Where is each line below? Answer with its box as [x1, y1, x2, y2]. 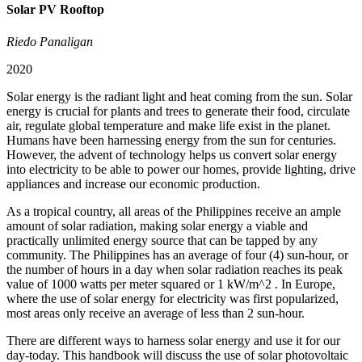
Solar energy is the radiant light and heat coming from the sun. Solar [6, 89, 352, 103]
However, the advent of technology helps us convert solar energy [6, 147, 337, 162]
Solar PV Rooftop [6, 2, 104, 17]
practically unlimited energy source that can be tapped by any [6, 233, 318, 247]
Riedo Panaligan [6, 34, 93, 48]
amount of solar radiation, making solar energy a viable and [6, 218, 308, 233]
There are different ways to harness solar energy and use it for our [6, 333, 340, 347]
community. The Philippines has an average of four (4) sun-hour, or [6, 247, 348, 262]
